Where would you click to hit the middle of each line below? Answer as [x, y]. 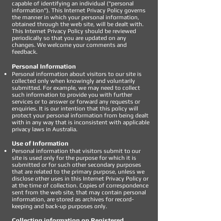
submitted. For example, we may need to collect [76, 88]
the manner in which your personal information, [75, 17]
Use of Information [40, 143]
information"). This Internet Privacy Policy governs [79, 10]
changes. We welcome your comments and [69, 45]
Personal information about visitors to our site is [77, 74]
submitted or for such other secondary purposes [76, 165]
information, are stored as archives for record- [73, 199]
